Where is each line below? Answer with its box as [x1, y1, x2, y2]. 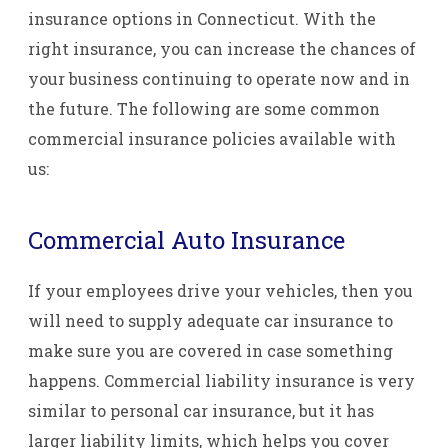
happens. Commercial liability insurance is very [28, 369, 415, 391]
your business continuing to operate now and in [28, 68, 410, 89]
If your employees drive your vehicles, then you [28, 279, 413, 301]
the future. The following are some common [28, 98, 380, 119]
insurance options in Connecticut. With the [28, 8, 376, 29]
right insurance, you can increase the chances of [28, 38, 416, 59]
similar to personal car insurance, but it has [28, 399, 374, 421]
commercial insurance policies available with [28, 128, 396, 149]
